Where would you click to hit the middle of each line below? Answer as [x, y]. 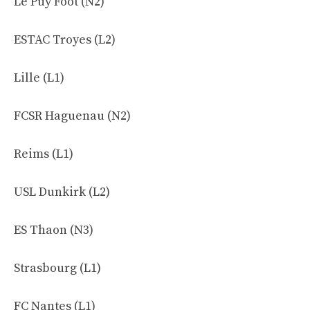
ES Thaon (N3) [54, 230]
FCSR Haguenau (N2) [72, 116]
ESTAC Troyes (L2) [65, 40]
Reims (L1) [44, 154]
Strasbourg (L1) [57, 268]
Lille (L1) [39, 78]
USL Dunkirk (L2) [62, 192]
